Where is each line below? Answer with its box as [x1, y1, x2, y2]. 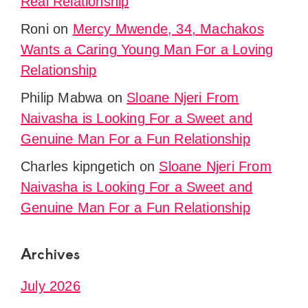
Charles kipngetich [21, 159, 135, 175]
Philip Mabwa [21, 90, 103, 106]
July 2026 [21, 278, 80, 294]
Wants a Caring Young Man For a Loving [21, 42, 274, 58]
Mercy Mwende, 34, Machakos [72, 21, 264, 37]
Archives [21, 243, 80, 264]
